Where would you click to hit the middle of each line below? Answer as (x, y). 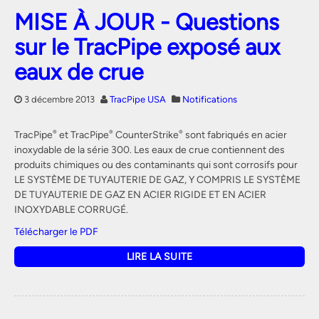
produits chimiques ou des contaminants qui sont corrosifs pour (156, 164)
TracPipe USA (138, 99)
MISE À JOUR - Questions (147, 22)
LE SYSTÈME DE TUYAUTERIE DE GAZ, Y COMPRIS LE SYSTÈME (157, 179)
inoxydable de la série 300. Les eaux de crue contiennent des (150, 149)
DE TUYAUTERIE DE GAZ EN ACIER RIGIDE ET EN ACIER (140, 194)
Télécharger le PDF (56, 231)
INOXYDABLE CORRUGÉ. (71, 209)
